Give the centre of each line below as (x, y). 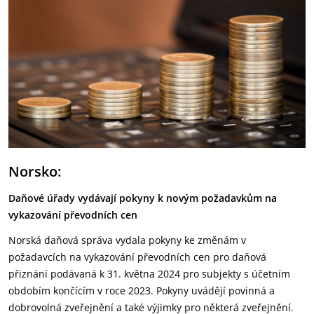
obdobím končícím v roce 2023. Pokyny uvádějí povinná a (142, 291)
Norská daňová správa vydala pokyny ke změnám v (127, 240)
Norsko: (35, 171)
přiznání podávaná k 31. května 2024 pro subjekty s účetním (149, 274)
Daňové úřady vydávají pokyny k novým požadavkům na (143, 198)
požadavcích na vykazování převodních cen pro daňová (137, 257)
